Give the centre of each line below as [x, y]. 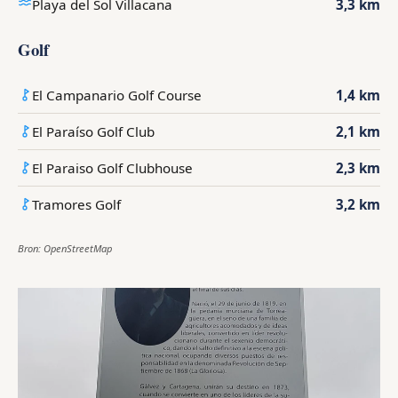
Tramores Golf [76, 205]
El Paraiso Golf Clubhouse [112, 168]
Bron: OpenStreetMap [65, 249]
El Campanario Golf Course [117, 96]
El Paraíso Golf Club [93, 132]
